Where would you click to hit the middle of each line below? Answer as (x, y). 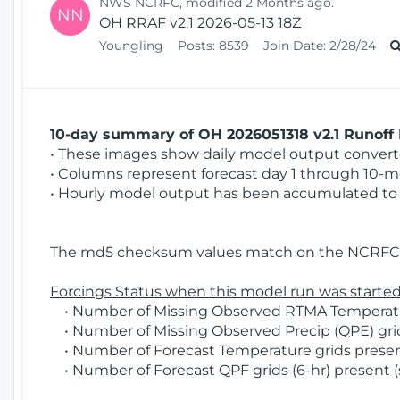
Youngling (133, 45)
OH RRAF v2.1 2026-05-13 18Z (200, 22)
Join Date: (295, 45)
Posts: (196, 45)
